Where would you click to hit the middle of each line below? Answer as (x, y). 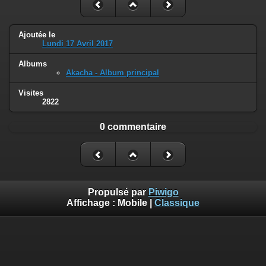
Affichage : (92, 202)
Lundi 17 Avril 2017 (77, 44)
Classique (177, 202)
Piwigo (163, 192)
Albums (33, 64)
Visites (31, 93)
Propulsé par (118, 192)
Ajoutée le (37, 35)
